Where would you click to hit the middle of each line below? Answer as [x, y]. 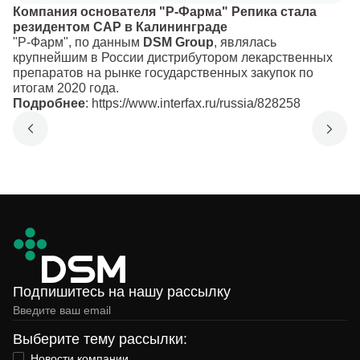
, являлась [245, 42]
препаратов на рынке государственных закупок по [163, 73]
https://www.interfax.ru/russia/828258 [196, 103]
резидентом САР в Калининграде [120, 27]
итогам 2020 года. [66, 88]
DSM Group [178, 42]
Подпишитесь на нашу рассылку [122, 292]
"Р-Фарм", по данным [78, 42]
